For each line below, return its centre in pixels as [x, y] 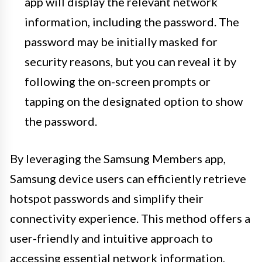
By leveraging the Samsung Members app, [118, 158]
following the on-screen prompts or [118, 81]
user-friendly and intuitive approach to [111, 238]
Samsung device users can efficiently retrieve [128, 178]
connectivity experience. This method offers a [130, 218]
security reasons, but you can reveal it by [130, 61]
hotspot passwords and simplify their [107, 198]
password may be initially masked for [121, 41]
